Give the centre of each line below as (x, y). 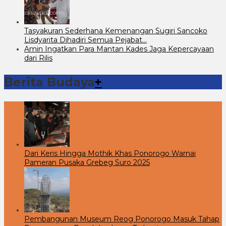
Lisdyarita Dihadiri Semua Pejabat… (86, 40)
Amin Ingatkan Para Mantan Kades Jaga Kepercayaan (119, 49)
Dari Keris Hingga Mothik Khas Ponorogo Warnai (110, 153)
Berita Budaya (49, 82)
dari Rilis (38, 58)
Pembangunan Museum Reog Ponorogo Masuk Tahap (122, 219)
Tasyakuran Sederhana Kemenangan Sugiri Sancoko (116, 31)
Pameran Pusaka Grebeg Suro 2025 (87, 162)
